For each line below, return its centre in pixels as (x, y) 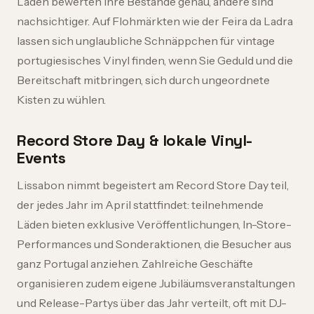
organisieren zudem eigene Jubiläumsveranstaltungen (156, 283)
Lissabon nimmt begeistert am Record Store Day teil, (153, 185)
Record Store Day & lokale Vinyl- (135, 140)
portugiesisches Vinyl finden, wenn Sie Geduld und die (155, 60)
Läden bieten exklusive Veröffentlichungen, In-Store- (154, 224)
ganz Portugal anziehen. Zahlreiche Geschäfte (135, 264)
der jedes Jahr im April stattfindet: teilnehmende (140, 205)
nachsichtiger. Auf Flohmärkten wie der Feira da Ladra (155, 21)
